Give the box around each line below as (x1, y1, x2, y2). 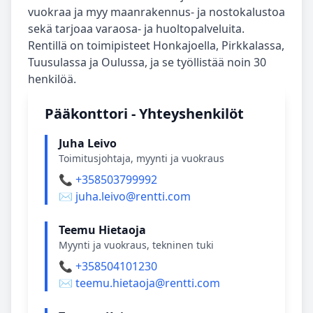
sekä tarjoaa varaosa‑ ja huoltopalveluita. (28, 21, 245, 36)
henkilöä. (28, 71, 76, 87)
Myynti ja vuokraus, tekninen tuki (59, 238, 214, 252)
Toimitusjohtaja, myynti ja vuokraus (59, 152, 224, 165)
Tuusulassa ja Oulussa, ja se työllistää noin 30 (28, 54, 266, 70)
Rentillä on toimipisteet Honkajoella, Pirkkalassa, (28, 38, 284, 53)
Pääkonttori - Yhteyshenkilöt (45, 104, 244, 123)
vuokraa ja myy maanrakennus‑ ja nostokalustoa (28, 4, 285, 20)
